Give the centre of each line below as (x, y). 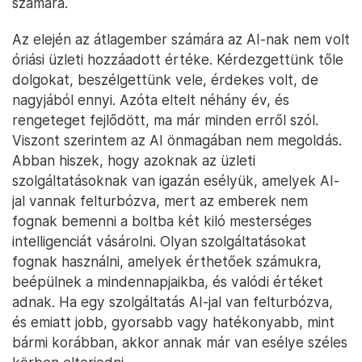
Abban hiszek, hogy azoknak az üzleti (134, 161)
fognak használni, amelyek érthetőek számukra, (167, 262)
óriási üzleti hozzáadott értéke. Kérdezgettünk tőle (178, 60)
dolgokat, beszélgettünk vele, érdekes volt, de (165, 80)
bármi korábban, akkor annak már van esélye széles (180, 343)
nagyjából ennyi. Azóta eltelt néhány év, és (151, 100)
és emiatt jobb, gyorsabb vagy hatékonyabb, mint (173, 322)
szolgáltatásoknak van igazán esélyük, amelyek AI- (176, 181)
